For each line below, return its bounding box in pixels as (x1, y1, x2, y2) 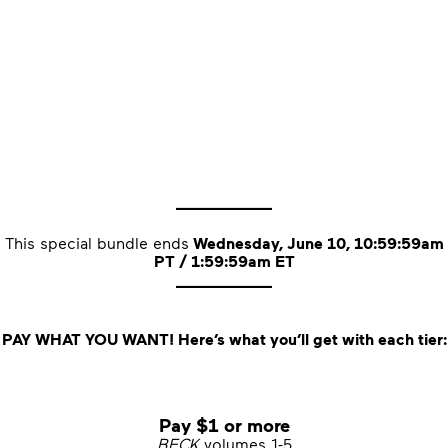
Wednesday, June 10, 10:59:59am (188, 233, 444, 253)
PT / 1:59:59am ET (153, 251, 295, 271)
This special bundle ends (4, 233, 189, 252)
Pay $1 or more (158, 413, 290, 436)
